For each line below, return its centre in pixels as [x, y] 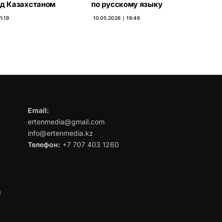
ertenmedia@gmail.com [66, 121]
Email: [38, 110]
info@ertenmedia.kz [60, 133]
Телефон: [44, 144]
